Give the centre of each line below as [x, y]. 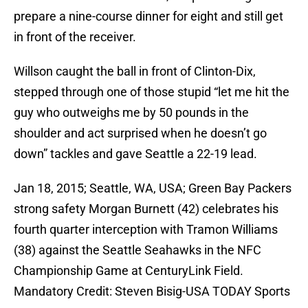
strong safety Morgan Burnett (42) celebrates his [146, 209]
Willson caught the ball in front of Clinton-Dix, [135, 71]
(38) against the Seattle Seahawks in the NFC [137, 250]
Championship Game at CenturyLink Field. [129, 271]
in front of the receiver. [75, 37]
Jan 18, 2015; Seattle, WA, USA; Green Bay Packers [153, 188]
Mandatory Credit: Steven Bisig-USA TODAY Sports [152, 291]
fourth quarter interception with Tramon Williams [146, 230]
